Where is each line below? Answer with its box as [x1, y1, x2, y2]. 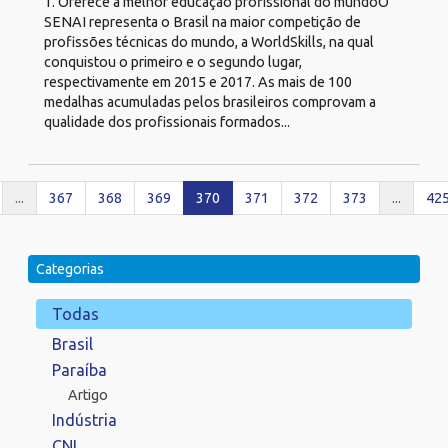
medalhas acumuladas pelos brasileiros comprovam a [44, 93, 376, 110]
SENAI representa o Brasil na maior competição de [44, 13, 361, 30]
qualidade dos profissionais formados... [44, 113, 290, 130]
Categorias [36, 260, 104, 277]
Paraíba [52, 360, 107, 379]
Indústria [52, 410, 117, 429]
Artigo [68, 386, 108, 403]
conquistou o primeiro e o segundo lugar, [44, 53, 302, 70]
